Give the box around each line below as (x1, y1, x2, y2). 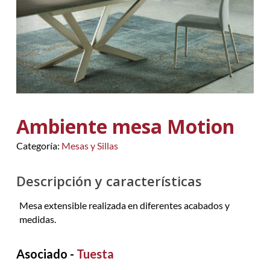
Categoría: (16, 139, 61, 151)
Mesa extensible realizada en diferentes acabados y (19, 199, 230, 211)
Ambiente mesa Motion (16, 113, 234, 139)
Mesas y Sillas (61, 139, 118, 151)
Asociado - (16, 246, 77, 261)
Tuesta (76, 246, 114, 261)
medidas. (19, 213, 56, 225)
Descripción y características (16, 171, 202, 190)
